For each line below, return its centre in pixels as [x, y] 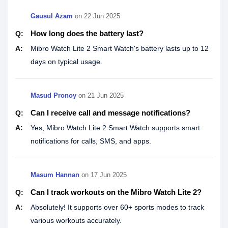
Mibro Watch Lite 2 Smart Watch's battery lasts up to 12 [120, 49]
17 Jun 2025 [109, 175]
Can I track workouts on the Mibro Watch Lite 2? [116, 192]
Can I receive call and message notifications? [110, 113]
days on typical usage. [66, 62]
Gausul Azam [52, 16]
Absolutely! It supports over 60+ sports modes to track [117, 207]
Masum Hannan [55, 175]
